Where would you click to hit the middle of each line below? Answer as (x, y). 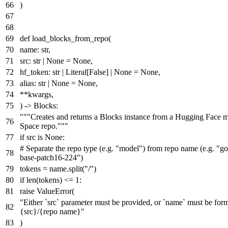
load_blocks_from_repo (70, 38)
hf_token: (36, 72)
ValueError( (54, 191)
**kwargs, (37, 94)
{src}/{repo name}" (52, 211)
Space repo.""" (44, 126)
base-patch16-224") (51, 157)
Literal (76, 72)
